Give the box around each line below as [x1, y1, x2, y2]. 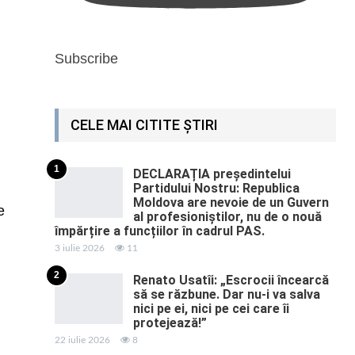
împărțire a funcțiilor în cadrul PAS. [54, 223, 265, 239]
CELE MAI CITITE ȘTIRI [70, 116, 218, 134]
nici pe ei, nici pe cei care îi [132, 301, 289, 317]
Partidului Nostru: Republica [132, 181, 300, 197]
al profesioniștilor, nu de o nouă [132, 209, 322, 225]
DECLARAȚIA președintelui [132, 166, 291, 182]
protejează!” [132, 315, 207, 331]
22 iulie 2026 [54, 335, 110, 345]
